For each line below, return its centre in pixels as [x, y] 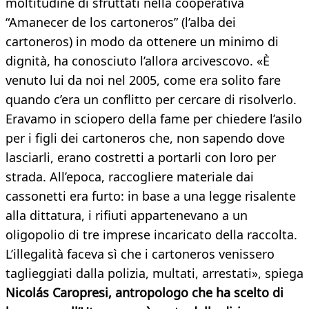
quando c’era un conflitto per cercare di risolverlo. [151, 100]
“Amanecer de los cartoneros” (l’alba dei [121, 22]
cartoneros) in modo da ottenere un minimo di [142, 42]
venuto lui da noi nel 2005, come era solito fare [143, 80]
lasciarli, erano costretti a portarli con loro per [141, 158]
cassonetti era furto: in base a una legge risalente [151, 196]
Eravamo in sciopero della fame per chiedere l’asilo [154, 119]
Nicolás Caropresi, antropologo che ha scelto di [144, 293]
